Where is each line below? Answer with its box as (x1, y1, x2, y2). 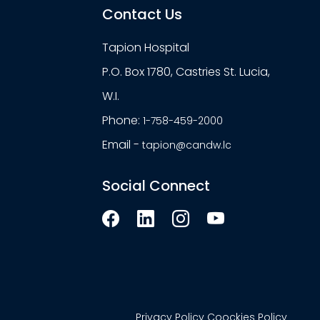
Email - (101, 136, 142, 153)
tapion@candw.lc (141, 138, 231, 152)
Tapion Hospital (101, 39, 189, 56)
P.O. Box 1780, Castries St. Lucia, (101, 64, 270, 80)
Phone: (101, 112, 143, 129)
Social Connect (101, 176, 210, 196)
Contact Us (101, 4, 182, 24)
